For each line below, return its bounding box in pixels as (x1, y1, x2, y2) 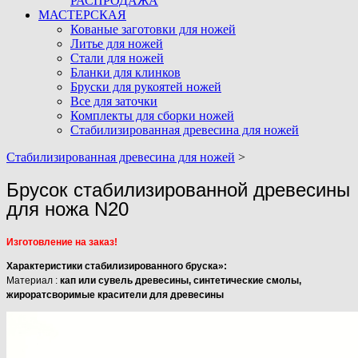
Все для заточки (70, 94, 157, 108)
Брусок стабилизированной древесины (6, 178, 350, 201)
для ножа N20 (6, 197, 129, 220)
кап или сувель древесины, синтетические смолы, (60, 274, 301, 286)
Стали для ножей (70, 51, 164, 65)
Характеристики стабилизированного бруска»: (6, 260, 227, 272)
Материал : (6, 274, 60, 286)
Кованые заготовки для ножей (70, 22, 236, 36)
